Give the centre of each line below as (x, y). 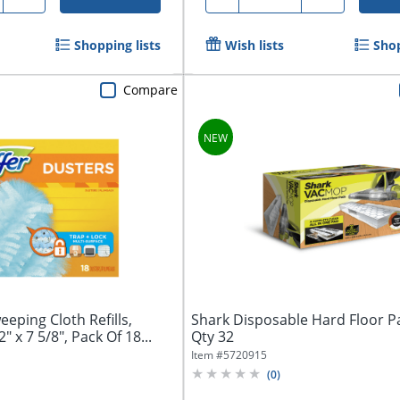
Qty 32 (213, 336)
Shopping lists (118, 45)
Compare (151, 89)
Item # (208, 354)
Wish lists (255, 45)
